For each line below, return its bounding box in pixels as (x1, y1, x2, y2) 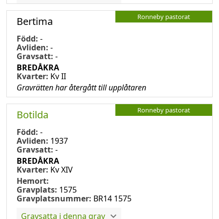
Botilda (17, 108, 48, 121)
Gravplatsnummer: (17, 193, 91, 204)
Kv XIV (50, 164, 73, 175)
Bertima (17, 14, 53, 28)
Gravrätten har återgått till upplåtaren (17, 82, 146, 93)
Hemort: (17, 175, 49, 186)
